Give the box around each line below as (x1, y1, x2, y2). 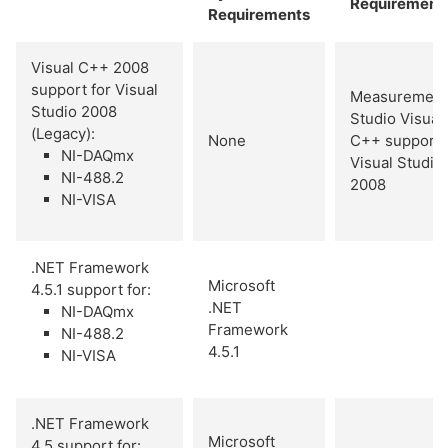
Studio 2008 (31, 101, 117, 121)
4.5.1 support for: (31, 279, 151, 299)
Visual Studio (350, 152, 443, 172)
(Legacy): (31, 123, 95, 143)
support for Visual (31, 79, 158, 99)
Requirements (208, 4, 310, 24)
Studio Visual (350, 108, 443, 128)
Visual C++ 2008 (31, 57, 149, 77)
